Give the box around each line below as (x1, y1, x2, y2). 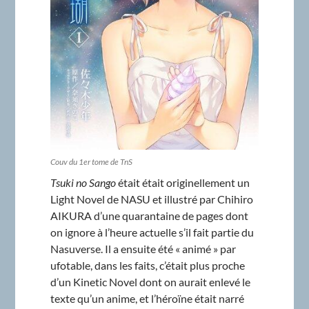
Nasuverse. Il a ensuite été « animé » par (50, 242, 236, 256)
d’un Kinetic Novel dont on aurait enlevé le (50, 275, 250, 289)
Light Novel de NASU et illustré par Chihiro (50, 192, 253, 206)
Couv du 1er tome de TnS (50, 157, 132, 168)
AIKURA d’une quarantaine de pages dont (50, 209, 248, 223)
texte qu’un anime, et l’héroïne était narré (50, 292, 244, 306)
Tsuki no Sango (50, 176, 116, 190)
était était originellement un (115, 176, 250, 190)
